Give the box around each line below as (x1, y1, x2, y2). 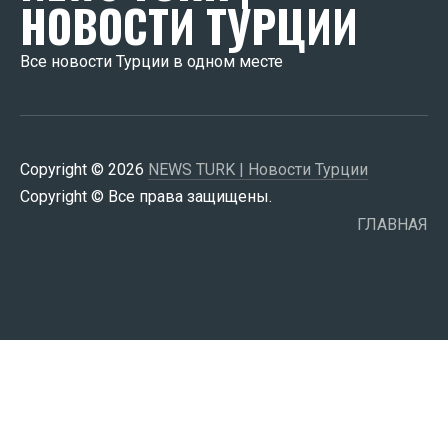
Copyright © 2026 (20, 159, 148, 179)
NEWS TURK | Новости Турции (148, 159, 368, 179)
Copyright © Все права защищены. (20, 186, 272, 206)
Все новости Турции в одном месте (20, 51, 283, 71)
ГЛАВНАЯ (357, 215, 428, 235)
